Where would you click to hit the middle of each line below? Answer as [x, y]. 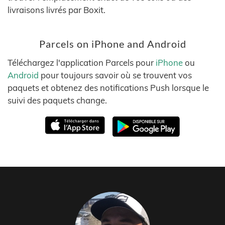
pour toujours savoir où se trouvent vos [115, 75]
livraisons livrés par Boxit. [57, 10]
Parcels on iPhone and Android [113, 44]
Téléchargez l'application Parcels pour [82, 63]
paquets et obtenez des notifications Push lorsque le [108, 88]
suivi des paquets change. [57, 100]
